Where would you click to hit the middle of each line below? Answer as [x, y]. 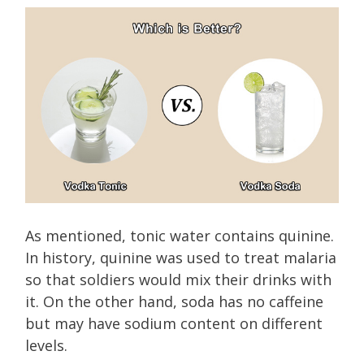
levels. [46, 345]
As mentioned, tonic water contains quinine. [180, 235]
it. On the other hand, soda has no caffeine [174, 301]
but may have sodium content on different [174, 323]
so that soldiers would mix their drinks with [178, 279]
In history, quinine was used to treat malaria [181, 257]
